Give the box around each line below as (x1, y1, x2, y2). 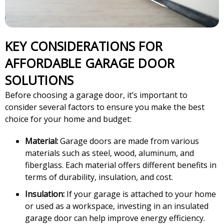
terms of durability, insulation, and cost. (25, 171, 173, 183)
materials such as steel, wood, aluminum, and (25, 147, 194, 159)
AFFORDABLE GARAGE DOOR (5, 54, 174, 72)
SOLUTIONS (5, 71, 73, 89)
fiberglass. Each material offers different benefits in (25, 159, 216, 171)
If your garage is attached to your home (64, 188, 216, 200)
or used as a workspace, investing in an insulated (25, 200, 208, 212)
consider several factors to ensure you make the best (5, 101, 204, 113)
